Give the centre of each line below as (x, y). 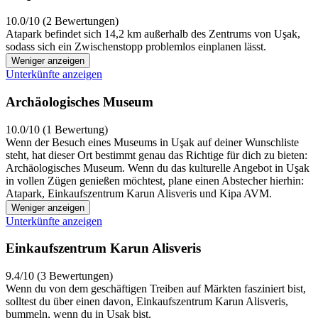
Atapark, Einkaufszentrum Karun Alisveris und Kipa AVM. (139, 193)
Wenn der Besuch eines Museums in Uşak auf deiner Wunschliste (152, 142)
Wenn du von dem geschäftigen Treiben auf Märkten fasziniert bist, (156, 289)
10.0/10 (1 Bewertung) (57, 129)
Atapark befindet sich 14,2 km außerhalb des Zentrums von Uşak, (153, 34)
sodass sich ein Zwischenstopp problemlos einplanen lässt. (136, 47)
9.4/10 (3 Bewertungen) (59, 276)
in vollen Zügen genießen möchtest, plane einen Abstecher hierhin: (155, 180)
